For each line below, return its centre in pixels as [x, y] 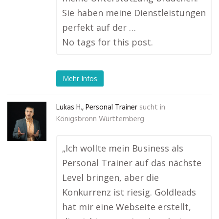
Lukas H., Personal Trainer [97, 108]
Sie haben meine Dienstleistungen [134, 13]
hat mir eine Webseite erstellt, [127, 207]
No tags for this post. [108, 42]
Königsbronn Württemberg [100, 120]
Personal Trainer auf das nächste [132, 163]
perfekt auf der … [99, 28]
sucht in [152, 108]
